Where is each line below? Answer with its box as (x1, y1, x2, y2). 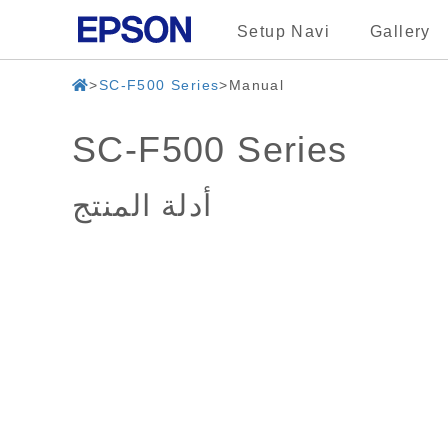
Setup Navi (237, 23, 330, 40)
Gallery (370, 23, 431, 40)
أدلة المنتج (72, 189, 213, 222)
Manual (228, 77, 285, 93)
